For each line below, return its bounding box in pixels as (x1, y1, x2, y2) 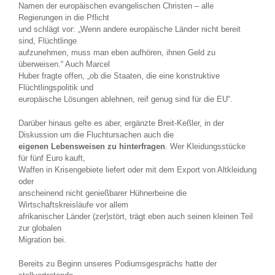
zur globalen (18, 223, 61, 233)
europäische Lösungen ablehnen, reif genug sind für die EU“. (18, 95, 233, 104)
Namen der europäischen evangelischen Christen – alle (18, 1, 214, 11)
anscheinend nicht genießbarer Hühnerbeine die (18, 188, 187, 198)
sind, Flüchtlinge (18, 36, 77, 46)
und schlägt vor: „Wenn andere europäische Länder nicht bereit (18, 25, 241, 34)
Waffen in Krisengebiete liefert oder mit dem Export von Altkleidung (18, 165, 257, 175)
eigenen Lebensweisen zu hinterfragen (18, 142, 165, 152)
